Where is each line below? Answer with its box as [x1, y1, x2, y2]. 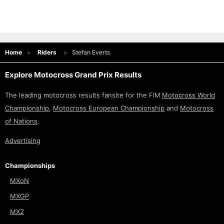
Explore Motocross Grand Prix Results [5, 70, 141, 80]
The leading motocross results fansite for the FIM [5, 91, 162, 99]
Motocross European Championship [53, 104, 164, 112]
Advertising [5, 136, 40, 145]
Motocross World [162, 91, 215, 99]
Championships [5, 161, 55, 170]
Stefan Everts [72, 48, 110, 56]
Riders [37, 48, 56, 56]
